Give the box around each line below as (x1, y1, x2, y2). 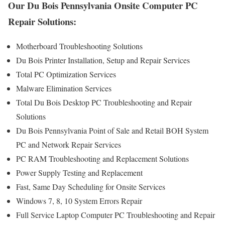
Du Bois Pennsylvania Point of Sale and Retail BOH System (16, 125, 208, 136)
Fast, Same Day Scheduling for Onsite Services (16, 181, 165, 192)
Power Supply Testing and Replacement (16, 167, 143, 178)
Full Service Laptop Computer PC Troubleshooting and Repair (16, 209, 215, 220)
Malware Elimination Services (16, 82, 111, 93)
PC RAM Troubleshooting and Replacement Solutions (16, 153, 189, 164)
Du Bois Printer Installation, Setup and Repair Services (16, 54, 190, 65)
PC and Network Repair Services (16, 139, 121, 150)
